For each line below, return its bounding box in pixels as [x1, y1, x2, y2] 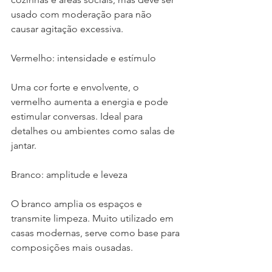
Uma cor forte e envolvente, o [11, 81, 141, 93]
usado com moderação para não [11, 8, 154, 20]
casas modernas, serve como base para [11, 226, 182, 239]
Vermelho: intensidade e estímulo [11, 52, 156, 64]
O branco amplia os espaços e [11, 197, 144, 209]
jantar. [11, 139, 36, 151]
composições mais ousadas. [11, 241, 133, 253]
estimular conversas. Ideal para [11, 110, 145, 122]
